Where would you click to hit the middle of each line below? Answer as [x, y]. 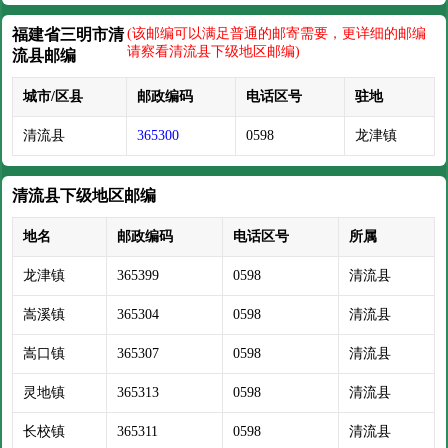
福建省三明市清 [68, 34]
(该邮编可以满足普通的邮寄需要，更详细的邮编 [277, 33]
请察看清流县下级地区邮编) [214, 51]
